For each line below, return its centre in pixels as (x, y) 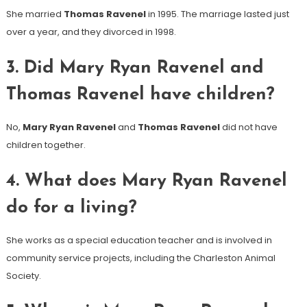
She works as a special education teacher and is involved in (139, 240)
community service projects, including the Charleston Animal (140, 258)
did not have (248, 127)
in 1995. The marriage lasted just (217, 14)
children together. (46, 145)
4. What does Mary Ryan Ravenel (146, 181)
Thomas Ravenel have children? (140, 95)
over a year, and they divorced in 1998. (91, 32)
